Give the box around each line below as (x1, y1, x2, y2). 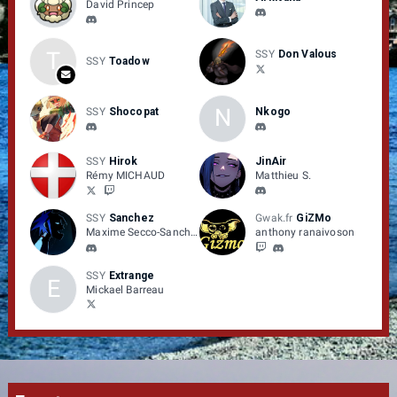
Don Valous (277, 48, 338, 61)
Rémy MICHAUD (86, 169, 166, 183)
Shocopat (108, 105, 159, 118)
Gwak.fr (255, 212, 293, 225)
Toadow (108, 55, 150, 68)
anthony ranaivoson (255, 226, 354, 239)
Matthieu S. (255, 169, 311, 183)
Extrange (108, 269, 154, 282)
